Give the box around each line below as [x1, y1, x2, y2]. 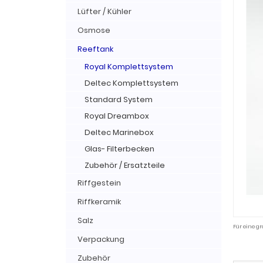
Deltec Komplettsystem [85, 77, 178, 89]
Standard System [85, 94, 153, 105]
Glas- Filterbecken [85, 143, 154, 154]
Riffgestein [77, 177, 121, 188]
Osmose [77, 25, 110, 36]
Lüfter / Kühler [77, 6, 131, 17]
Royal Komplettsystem [85, 61, 173, 72]
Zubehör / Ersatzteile [85, 160, 165, 171]
